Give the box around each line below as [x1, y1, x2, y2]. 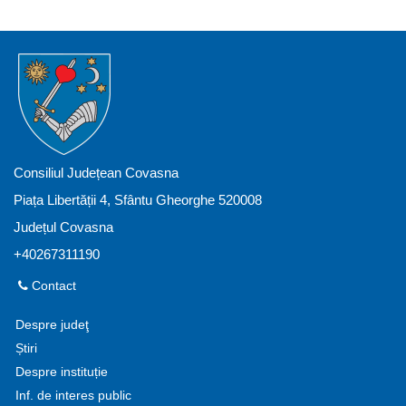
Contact [28, 279, 76, 294]
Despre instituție [15, 365, 108, 380]
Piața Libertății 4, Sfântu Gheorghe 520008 [14, 192, 262, 208]
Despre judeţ [15, 318, 89, 333]
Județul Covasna [14, 219, 113, 236]
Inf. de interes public [15, 389, 131, 403]
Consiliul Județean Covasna [14, 165, 179, 181]
